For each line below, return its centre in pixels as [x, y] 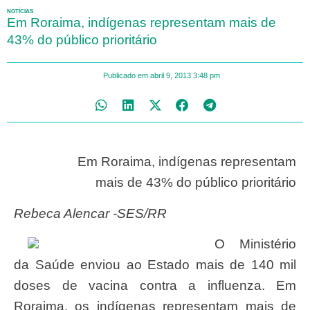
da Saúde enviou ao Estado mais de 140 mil [155, 264]
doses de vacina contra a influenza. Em [155, 285]
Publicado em [126, 75]
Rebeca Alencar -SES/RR [95, 213]
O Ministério [220, 244]
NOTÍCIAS [20, 11]
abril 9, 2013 [171, 75]
